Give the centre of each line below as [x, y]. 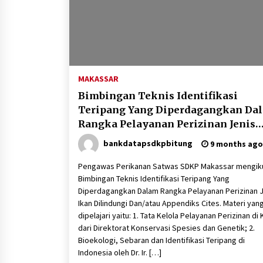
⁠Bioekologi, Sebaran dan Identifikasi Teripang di [161, 240]
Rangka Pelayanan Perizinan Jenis [167, 124]
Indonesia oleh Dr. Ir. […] [120, 252]
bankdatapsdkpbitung [148, 143]
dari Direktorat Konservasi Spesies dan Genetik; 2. [166, 228]
